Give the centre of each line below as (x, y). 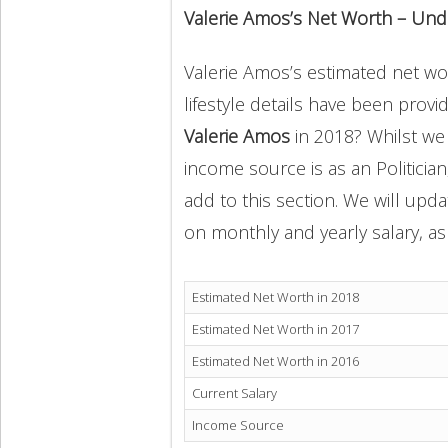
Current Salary (234, 393)
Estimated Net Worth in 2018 (275, 297)
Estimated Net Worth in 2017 (275, 329)
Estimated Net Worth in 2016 (275, 361)
